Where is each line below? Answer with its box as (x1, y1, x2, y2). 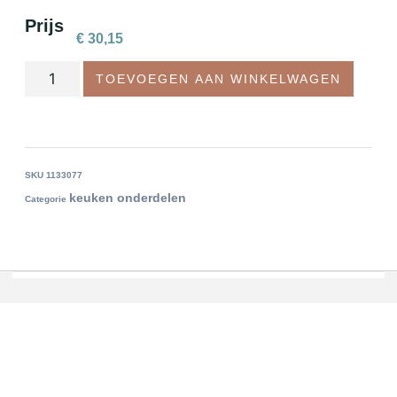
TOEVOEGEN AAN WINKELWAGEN (95, 71, 341, 86)
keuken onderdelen (69, 191, 186, 205)
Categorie (25, 194, 66, 204)
